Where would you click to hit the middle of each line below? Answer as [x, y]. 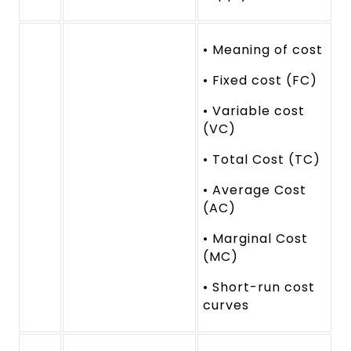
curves [226, 305]
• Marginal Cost [255, 238]
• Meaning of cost [263, 49]
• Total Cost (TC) [262, 159]
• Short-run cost [259, 287]
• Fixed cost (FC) [260, 80]
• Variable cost [254, 110]
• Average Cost [255, 190]
